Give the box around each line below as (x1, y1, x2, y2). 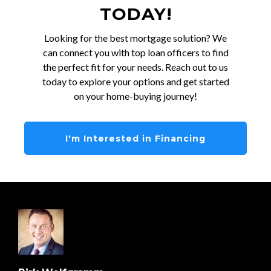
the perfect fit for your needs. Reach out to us (43, 60, 228, 73)
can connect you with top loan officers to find (42, 46, 229, 58)
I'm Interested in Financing (65, 132, 206, 144)
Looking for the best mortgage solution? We (44, 31, 227, 44)
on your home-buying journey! (74, 90, 197, 102)
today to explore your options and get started (42, 75, 229, 87)
